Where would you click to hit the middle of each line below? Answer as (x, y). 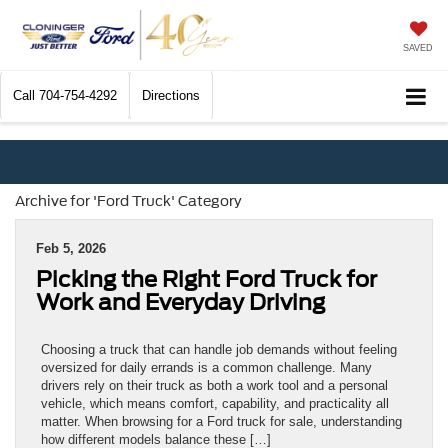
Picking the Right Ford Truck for (206, 278)
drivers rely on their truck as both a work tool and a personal (214, 385)
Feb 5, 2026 (71, 248)
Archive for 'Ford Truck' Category (128, 200)
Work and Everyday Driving (180, 301)
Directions (171, 95)
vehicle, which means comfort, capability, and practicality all (215, 403)
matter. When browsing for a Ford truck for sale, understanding (221, 421)
